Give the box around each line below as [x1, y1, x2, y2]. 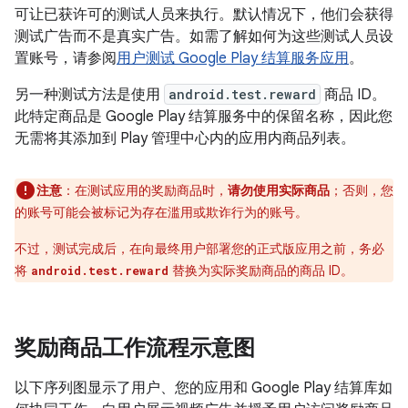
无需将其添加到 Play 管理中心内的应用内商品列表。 [15, 129, 355, 148]
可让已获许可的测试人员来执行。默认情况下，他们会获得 [15, 5, 393, 24]
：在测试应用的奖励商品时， [62, 182, 228, 199]
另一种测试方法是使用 [15, 86, 164, 104]
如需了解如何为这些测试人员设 [189, 27, 393, 46]
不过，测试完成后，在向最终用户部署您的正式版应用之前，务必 [15, 240, 384, 257]
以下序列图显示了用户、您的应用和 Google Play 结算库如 [15, 379, 393, 397]
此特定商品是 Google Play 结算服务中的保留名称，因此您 [15, 107, 393, 126]
